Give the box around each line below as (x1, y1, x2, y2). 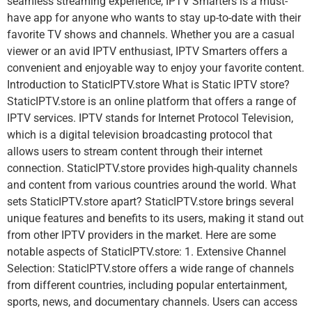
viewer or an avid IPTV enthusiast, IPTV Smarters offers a (7, 45, 288, 58)
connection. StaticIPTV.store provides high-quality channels (7, 162, 297, 175)
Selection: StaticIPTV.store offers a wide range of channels (7, 262, 294, 276)
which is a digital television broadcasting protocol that (7, 128, 272, 142)
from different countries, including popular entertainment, (7, 279, 287, 292)
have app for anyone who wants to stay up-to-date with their (7, 11, 301, 25)
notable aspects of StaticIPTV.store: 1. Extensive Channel (7, 245, 286, 259)
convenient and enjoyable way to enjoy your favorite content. (7, 61, 304, 75)
